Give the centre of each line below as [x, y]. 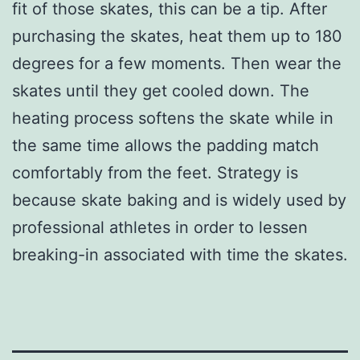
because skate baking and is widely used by [179, 200]
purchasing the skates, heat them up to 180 [177, 36]
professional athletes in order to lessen [160, 227]
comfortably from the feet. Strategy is [155, 172]
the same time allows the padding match [166, 145]
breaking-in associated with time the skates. [180, 254]
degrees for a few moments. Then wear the [177, 63]
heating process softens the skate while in [173, 118]
